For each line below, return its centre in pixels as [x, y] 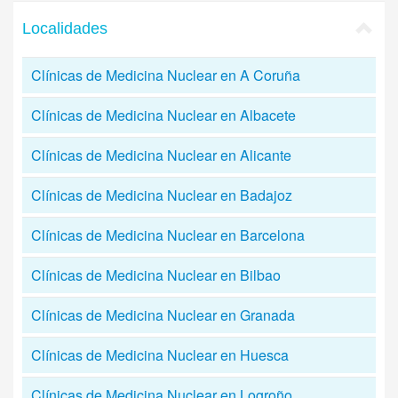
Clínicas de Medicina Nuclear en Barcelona [168, 235]
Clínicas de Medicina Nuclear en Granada [163, 315]
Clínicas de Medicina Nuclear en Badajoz [162, 195]
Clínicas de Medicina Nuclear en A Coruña [166, 75]
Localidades [65, 28]
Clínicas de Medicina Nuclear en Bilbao [156, 275]
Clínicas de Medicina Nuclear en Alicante [161, 155]
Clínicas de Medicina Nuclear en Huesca [160, 355]
